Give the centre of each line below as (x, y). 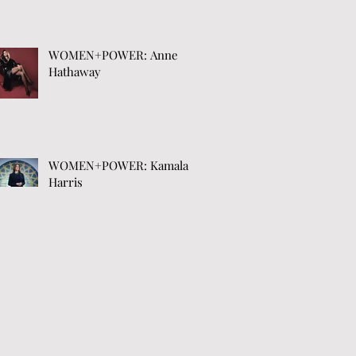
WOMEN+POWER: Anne (113, 55)
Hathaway (75, 72)
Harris (66, 182)
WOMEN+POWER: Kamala (118, 165)
